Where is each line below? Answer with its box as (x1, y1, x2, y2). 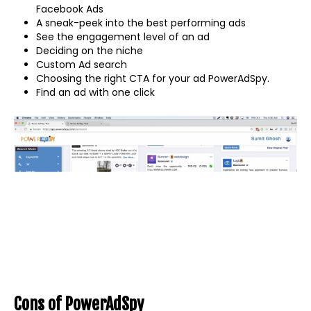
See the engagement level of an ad (36, 29, 210, 44)
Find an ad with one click (36, 85, 155, 99)
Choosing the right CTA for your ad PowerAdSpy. (36, 71, 269, 85)
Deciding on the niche (36, 43, 143, 58)
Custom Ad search (36, 57, 127, 72)
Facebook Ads (36, 1, 103, 16)
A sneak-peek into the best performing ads (36, 15, 246, 30)
